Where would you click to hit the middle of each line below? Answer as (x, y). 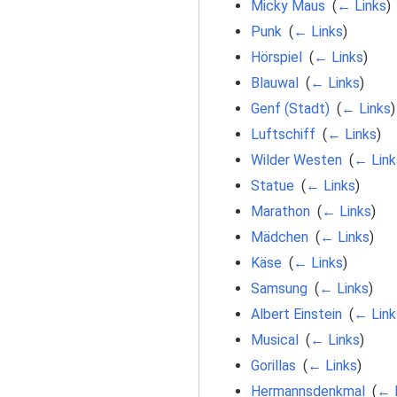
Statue (272, 185)
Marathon (280, 211)
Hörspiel (276, 57)
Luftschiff (283, 134)
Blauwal (274, 82)
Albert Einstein (296, 314)
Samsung (279, 288)
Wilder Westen (296, 160)
